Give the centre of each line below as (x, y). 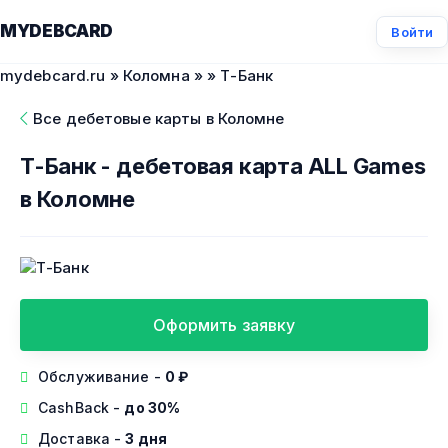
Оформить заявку (224, 324)
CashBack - (81, 407)
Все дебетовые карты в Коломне (159, 118)
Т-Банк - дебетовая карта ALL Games (223, 165)
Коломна (156, 75)
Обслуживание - (101, 376)
